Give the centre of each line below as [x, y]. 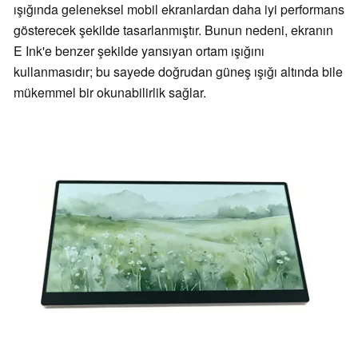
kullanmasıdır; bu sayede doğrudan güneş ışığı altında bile [178, 72]
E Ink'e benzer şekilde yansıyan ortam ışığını [139, 51]
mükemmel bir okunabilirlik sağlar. [110, 93]
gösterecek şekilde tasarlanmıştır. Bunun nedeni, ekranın [173, 30]
